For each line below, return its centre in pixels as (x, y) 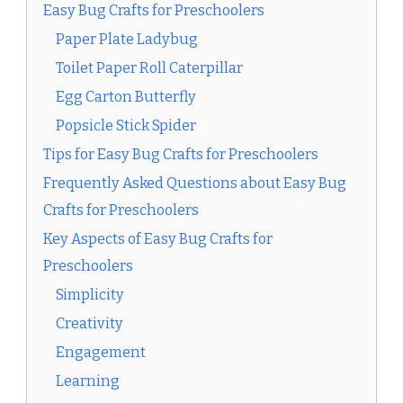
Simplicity (90, 295)
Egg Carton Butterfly (126, 97)
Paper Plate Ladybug (127, 40)
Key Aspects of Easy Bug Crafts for (158, 239)
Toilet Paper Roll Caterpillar (149, 68)
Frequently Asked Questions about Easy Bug (195, 184)
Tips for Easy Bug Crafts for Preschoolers (181, 155)
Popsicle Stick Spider (126, 126)
